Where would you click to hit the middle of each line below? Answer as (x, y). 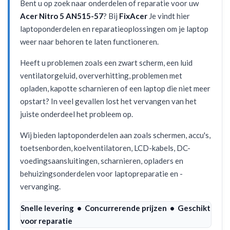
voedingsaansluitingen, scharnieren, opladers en (102, 161)
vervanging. (40, 186)
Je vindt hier (169, 16)
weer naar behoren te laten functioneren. (89, 42)
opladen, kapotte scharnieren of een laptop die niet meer (115, 88)
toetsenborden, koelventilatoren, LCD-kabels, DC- (105, 148)
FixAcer (133, 16)
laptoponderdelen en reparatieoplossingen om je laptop (114, 29)
